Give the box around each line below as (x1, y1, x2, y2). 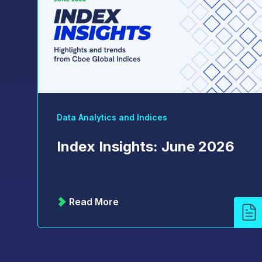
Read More (69, 196, 119, 208)
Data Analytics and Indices (57, 112, 167, 123)
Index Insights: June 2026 (57, 138, 235, 156)
